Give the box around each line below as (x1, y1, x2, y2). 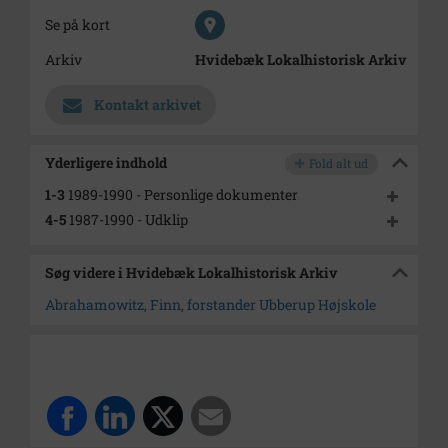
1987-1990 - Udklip (66, 210, 188, 229)
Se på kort (45, 15, 110, 34)
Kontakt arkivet (94, 95, 201, 114)
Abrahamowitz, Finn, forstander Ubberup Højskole (45, 295, 376, 314)
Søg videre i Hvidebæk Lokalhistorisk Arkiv (45, 263, 338, 282)
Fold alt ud (309, 155, 368, 171)
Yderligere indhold (45, 153, 167, 172)
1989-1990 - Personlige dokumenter (65, 185, 298, 204)
